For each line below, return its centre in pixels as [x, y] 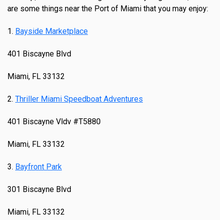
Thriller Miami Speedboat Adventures [79, 99]
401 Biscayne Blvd [39, 54]
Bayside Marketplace [52, 31]
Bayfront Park [39, 167]
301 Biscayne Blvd [39, 190]
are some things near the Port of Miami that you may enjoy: [108, 9]
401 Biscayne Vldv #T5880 [54, 122]
